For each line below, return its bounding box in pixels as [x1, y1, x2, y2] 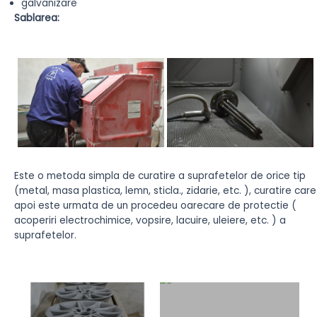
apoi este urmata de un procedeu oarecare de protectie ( [14, 199, 296, 213]
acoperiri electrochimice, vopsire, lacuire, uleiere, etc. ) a [14, 214, 286, 228]
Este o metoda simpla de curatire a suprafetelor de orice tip [14, 169, 306, 183]
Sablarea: [14, 11, 59, 25]
